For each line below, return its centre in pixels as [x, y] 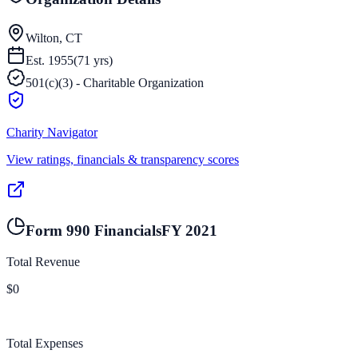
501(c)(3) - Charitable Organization [115, 82]
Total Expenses [45, 344]
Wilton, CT [54, 38]
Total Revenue [43, 262]
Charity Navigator [52, 132]
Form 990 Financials [93, 231]
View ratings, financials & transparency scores [123, 159]
